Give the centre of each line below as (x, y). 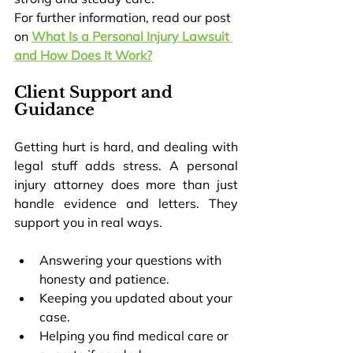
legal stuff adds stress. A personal (126, 165)
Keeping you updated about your (137, 297)
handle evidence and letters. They (126, 203)
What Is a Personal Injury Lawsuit (132, 36)
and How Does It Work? (83, 55)
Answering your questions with (132, 260)
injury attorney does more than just (126, 184)
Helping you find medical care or (136, 335)
